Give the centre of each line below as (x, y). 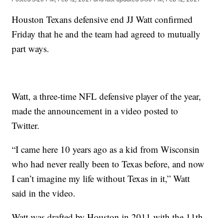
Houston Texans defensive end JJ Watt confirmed (102, 19)
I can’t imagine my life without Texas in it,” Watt (101, 179)
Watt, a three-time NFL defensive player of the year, (107, 96)
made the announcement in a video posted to (95, 111)
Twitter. (26, 126)
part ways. (31, 49)
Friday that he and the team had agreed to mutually (106, 34)
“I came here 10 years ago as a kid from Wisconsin (106, 149)
